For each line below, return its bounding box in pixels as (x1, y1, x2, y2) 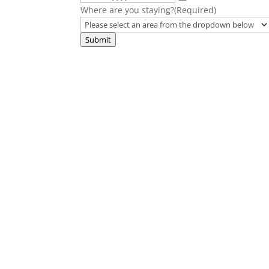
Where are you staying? (80, 4, 175, 16)
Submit (85, 34, 112, 46)
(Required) (174, 4, 217, 16)
